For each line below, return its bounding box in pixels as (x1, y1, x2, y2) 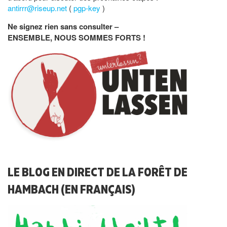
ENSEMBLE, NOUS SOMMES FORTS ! (8, 31, 145, 43)
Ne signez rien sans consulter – (8, 20, 119, 32)
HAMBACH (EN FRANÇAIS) (8, 181, 135, 196)
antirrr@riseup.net (8, 2, 69, 13)
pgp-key (73, 2, 102, 13)
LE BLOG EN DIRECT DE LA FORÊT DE (8, 164, 187, 179)
